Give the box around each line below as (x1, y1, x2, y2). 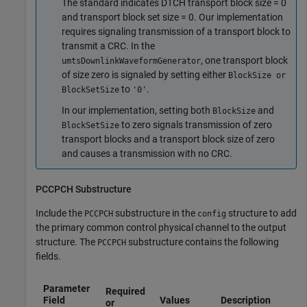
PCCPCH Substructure (36, 183, 132, 195)
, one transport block (201, 54, 288, 66)
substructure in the (113, 207, 197, 219)
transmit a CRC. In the (62, 40, 155, 51)
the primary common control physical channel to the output (36, 221, 286, 233)
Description (220, 294, 271, 306)
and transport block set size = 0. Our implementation (62, 11, 283, 23)
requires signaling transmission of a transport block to (62, 25, 291, 37)
